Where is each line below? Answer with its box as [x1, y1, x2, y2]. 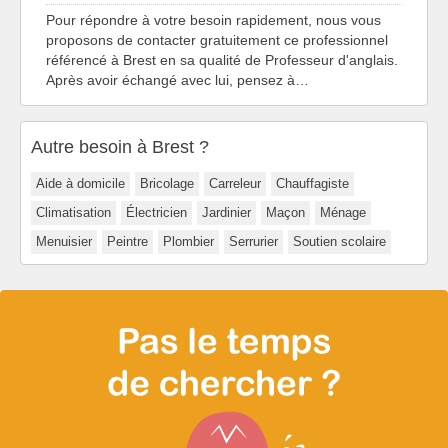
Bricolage [140, 176, 194, 192]
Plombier [163, 234, 214, 250]
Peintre [107, 234, 148, 250]
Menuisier [36, 234, 92, 250]
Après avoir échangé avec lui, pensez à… [46, 71, 309, 88]
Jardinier [202, 205, 251, 221]
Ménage [320, 205, 366, 221]
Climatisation [36, 205, 111, 221]
